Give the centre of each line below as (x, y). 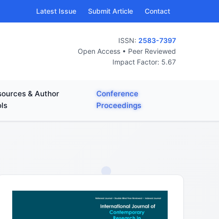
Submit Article (110, 11)
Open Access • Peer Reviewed (127, 51)
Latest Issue (56, 11)
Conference (117, 94)
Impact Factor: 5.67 (144, 62)
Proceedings (119, 105)
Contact (157, 11)
